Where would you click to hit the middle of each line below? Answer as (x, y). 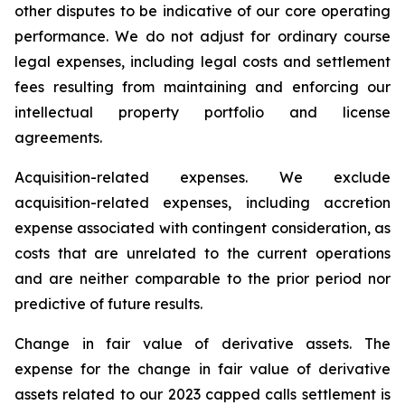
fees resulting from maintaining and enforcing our (202, 87)
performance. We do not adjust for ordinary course (202, 36)
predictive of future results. (108, 304)
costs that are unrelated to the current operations (202, 253)
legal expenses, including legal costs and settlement (202, 61)
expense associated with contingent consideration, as (202, 228)
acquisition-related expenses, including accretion (202, 202)
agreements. (58, 137)
